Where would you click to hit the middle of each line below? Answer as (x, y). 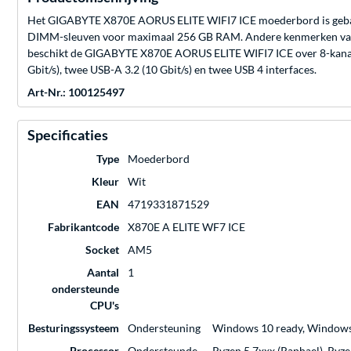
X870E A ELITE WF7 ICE (186, 227)
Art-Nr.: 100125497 (76, 92)
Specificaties (68, 135)
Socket (102, 250)
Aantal (103, 273)
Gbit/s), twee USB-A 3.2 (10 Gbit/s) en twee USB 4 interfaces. (172, 70)
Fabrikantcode (83, 227)
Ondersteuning (164, 328)
